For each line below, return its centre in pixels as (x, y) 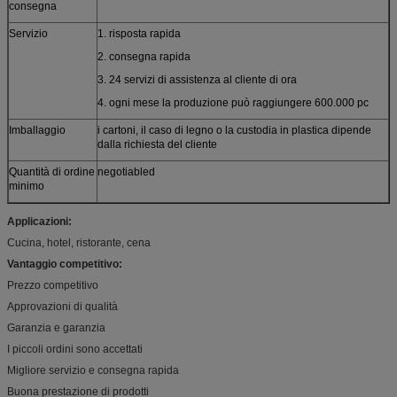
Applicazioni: (39, 221)
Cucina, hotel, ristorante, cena (79, 242)
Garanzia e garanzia (56, 327)
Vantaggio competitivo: (65, 264)
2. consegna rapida (144, 56)
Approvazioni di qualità (62, 306)
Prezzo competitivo (53, 285)
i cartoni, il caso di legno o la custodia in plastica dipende (234, 130)
